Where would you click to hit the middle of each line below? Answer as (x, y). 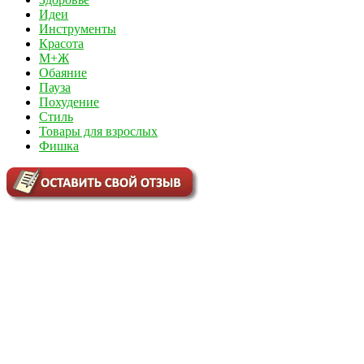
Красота (61, 43)
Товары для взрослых (98, 131)
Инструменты (78, 28)
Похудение (69, 102)
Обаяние (63, 72)
